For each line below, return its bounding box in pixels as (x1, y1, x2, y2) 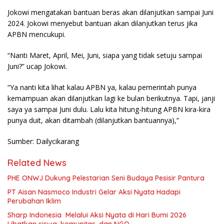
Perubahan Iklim (7, 196, 61, 206)
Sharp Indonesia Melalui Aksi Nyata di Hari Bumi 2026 (7, 210, 186, 220)
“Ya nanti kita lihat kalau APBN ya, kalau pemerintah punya (7, 82, 196, 92)
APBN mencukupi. (7, 29, 65, 39)
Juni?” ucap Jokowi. (7, 61, 67, 71)
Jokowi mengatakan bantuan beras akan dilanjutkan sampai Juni (7, 7, 213, 17)
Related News (7, 157, 66, 169)
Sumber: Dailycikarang (7, 136, 79, 146)
